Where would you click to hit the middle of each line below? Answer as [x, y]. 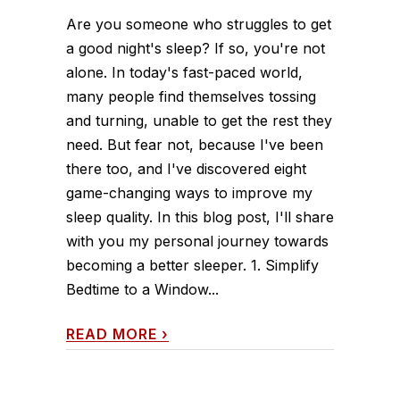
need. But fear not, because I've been [195, 144]
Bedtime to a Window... [142, 289]
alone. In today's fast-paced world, [184, 72]
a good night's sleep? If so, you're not [196, 48]
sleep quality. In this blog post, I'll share [200, 217]
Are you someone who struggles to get [199, 24]
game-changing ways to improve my [189, 192]
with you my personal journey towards [197, 241]
